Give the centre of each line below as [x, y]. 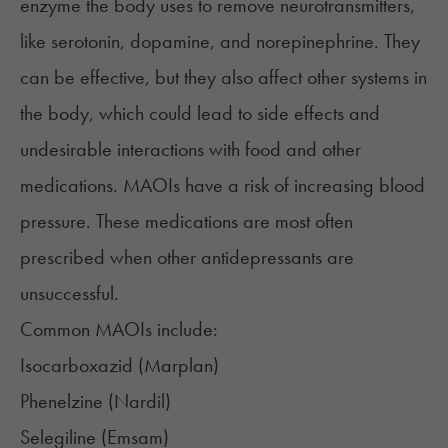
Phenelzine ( [67, 401]
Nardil [139, 401]
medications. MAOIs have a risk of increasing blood [222, 185]
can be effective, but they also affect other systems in [223, 77]
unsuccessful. [69, 293]
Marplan [178, 365]
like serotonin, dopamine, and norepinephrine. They [220, 41]
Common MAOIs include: [119, 329]
